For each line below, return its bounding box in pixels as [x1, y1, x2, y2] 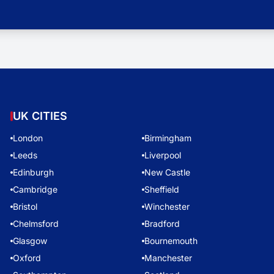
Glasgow [13, 235, 48, 246]
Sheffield [144, 184, 179, 194]
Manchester [144, 253, 192, 263]
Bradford [144, 218, 180, 229]
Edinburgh [13, 167, 54, 177]
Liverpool [144, 150, 181, 160]
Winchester [144, 201, 190, 212]
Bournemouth [144, 235, 198, 246]
